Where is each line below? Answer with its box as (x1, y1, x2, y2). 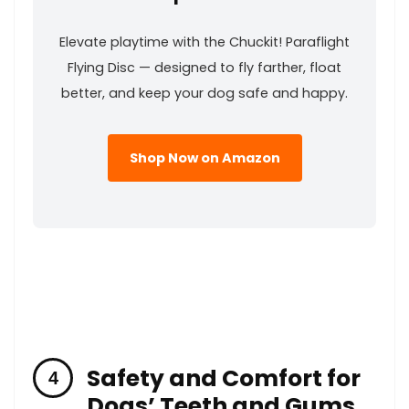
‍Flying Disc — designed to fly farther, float (68, 58, 341, 77)
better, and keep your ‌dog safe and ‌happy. (61, 83, 348, 102)
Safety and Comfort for (87, 362, 361, 394)
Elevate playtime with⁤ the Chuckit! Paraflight (59, 32, 350, 51)
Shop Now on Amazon (129, 148, 280, 167)
